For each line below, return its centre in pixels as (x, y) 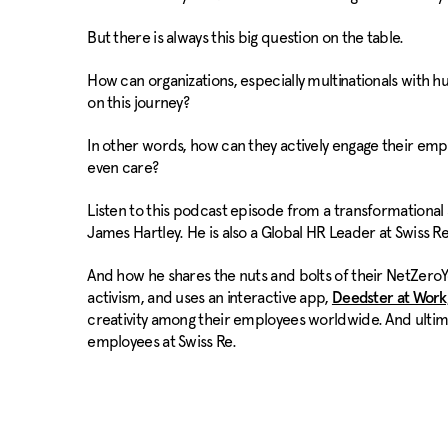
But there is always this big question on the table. (245, 37)
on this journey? (138, 102)
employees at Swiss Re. (161, 341)
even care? (123, 167)
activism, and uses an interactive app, (209, 297)
